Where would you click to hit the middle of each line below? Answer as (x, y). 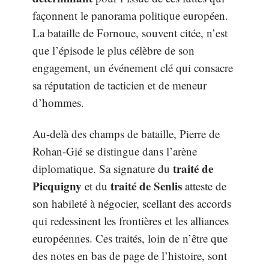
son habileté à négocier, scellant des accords (132, 203)
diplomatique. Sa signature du (103, 168)
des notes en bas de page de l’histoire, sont (130, 255)
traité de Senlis (146, 186)
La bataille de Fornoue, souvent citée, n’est (130, 33)
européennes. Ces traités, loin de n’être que (130, 238)
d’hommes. (58, 102)
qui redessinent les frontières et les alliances (131, 220)
